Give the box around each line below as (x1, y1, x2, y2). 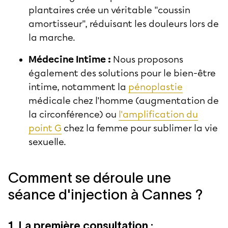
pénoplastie (128, 81, 183, 93)
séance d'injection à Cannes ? (8, 186, 203, 203)
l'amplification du (119, 108, 198, 120)
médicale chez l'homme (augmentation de (28, 95, 219, 106)
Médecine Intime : (28, 53, 111, 65)
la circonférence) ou (28, 108, 119, 120)
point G (28, 122, 62, 134)
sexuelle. (28, 136, 68, 148)
